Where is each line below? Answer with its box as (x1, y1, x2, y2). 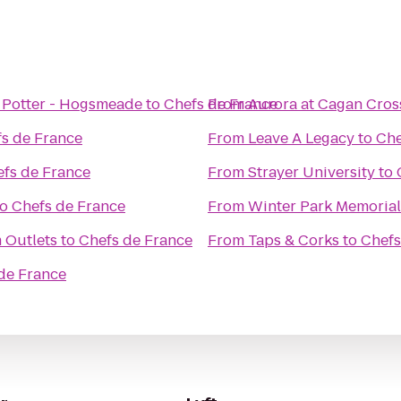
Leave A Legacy (248, 128, 354, 149)
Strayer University (248, 162, 375, 183)
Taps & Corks (248, 230, 339, 251)
